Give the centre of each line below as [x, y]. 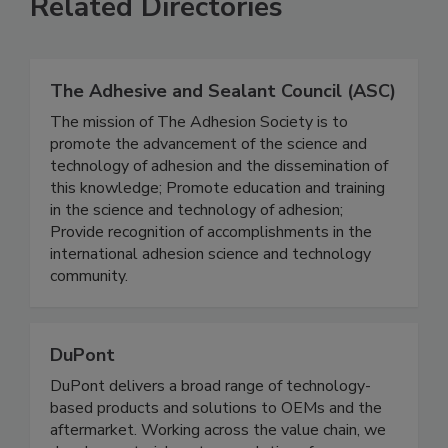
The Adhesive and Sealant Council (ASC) [223, 91]
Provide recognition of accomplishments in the [211, 232]
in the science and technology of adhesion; [196, 210]
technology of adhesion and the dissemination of [219, 166]
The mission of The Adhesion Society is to [199, 122]
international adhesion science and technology [210, 254]
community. [89, 276]
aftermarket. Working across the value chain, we [218, 430]
